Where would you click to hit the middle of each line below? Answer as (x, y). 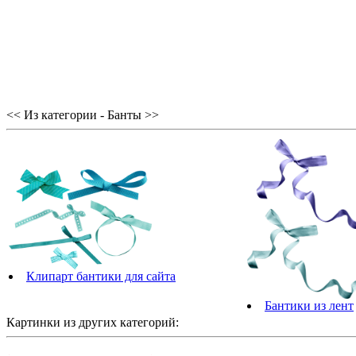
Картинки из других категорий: (93, 323)
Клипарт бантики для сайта (101, 276)
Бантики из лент (309, 306)
